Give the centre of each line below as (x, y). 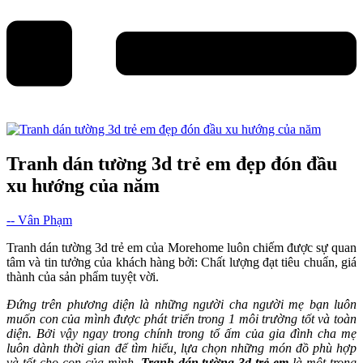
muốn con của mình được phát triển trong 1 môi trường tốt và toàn (181, 318)
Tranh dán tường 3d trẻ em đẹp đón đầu (172, 163)
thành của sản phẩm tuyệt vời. (83, 276)
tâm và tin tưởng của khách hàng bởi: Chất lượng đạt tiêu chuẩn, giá (181, 262)
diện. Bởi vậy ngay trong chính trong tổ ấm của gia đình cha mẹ (181, 333)
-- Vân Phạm (39, 220)
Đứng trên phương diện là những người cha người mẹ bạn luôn (181, 304)
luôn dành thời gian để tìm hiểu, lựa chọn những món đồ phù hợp (181, 348)
